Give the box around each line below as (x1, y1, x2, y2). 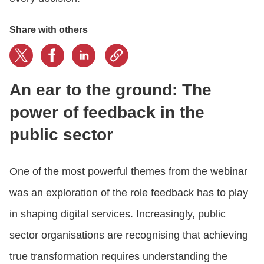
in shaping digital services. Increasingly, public (9, 207, 226, 220)
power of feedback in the (9, 103, 204, 121)
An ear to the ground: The (9, 80, 212, 99)
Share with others (9, 24, 88, 35)
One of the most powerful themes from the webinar (9, 165, 247, 177)
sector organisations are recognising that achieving (9, 229, 248, 241)
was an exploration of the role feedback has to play (9, 186, 248, 199)
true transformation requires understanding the (9, 250, 227, 262)
